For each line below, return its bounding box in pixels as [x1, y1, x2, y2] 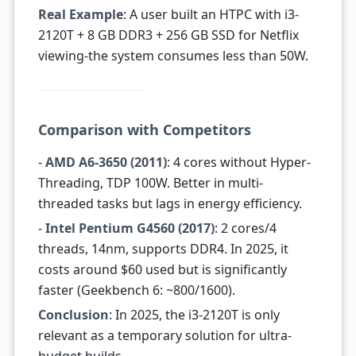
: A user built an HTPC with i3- [122, 6, 299, 23]
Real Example [37, 6, 123, 23]
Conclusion [37, 306, 109, 323]
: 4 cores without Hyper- [166, 153, 311, 171]
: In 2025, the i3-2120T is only [108, 306, 280, 323]
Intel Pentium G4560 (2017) [44, 219, 215, 237]
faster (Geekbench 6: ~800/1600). [37, 281, 235, 299]
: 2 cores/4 [214, 219, 277, 237]
